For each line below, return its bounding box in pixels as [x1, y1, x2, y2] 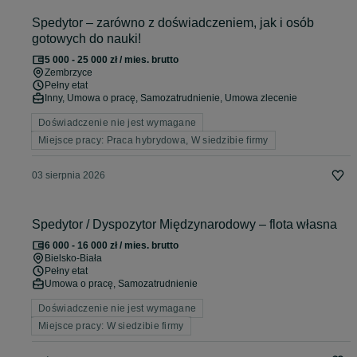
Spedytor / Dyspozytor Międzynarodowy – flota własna [32, 218, 337, 232]
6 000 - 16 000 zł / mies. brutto [45, 240, 178, 252]
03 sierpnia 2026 [32, 170, 105, 182]
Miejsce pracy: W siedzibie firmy [38, 320, 184, 332]
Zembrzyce [45, 67, 92, 79]
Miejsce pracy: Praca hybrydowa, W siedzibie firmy [38, 135, 269, 147]
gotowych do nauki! [32, 32, 141, 46]
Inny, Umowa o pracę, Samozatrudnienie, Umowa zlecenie [45, 92, 297, 104]
